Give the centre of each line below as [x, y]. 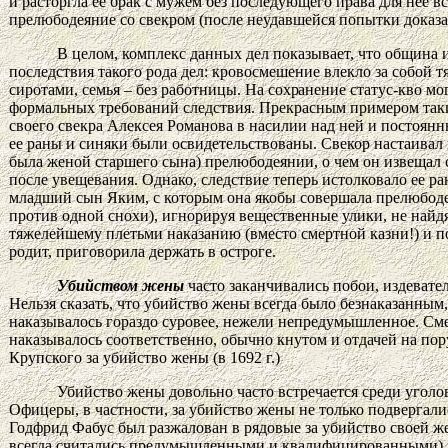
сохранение [309, 89]
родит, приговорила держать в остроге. [142, 251]
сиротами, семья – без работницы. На [138, 89]
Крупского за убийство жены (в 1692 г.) [144, 357]
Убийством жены [120, 285]
